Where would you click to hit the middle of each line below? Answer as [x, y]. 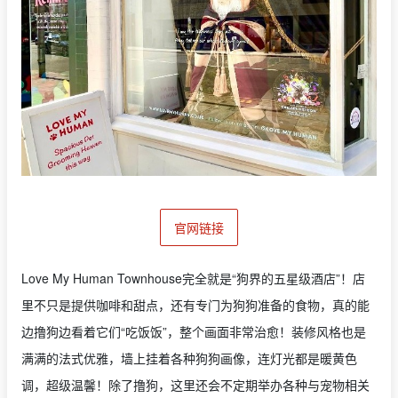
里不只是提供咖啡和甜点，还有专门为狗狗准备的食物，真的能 [195, 304]
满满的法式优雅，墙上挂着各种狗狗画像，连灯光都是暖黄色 [189, 358]
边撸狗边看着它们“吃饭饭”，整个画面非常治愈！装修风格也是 [194, 331]
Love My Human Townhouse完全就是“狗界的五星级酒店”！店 [193, 278]
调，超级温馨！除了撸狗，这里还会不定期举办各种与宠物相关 [195, 384]
